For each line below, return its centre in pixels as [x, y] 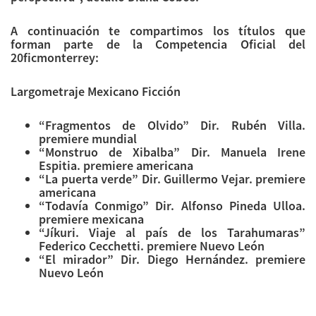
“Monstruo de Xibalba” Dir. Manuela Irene [172, 152]
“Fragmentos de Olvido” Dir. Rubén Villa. [172, 126]
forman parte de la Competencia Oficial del [158, 44]
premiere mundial [88, 139]
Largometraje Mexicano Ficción [96, 92]
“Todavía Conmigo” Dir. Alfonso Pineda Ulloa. [172, 206]
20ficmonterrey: [55, 58]
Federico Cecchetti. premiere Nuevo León [152, 246]
